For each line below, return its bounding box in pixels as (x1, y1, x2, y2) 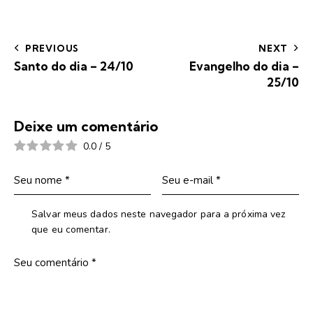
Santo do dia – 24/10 (14, 59, 133, 74)
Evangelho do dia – (189, 59, 299, 74)
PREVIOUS (24, 43, 80, 54)
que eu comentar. (31, 223, 110, 237)
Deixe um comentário (14, 117, 158, 136)
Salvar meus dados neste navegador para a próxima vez (31, 208, 286, 221)
